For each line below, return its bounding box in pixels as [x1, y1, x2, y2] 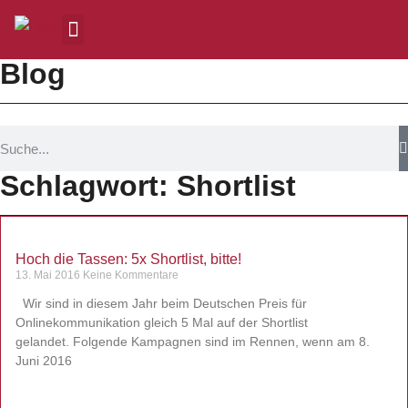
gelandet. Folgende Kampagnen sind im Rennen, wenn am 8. [15, 334, 370, 349]
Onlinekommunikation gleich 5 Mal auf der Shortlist [15, 315, 308, 330]
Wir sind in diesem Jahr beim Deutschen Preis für [15, 296, 307, 311]
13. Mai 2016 [15, 269, 83, 281]
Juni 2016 [15, 353, 72, 368]
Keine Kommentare [83, 269, 178, 281]
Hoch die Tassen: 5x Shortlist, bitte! [15, 251, 241, 267]
